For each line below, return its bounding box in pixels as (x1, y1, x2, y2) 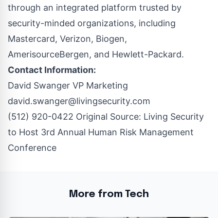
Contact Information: (8, 65, 96, 75)
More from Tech (69, 189, 149, 200)
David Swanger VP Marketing (8, 80, 128, 91)
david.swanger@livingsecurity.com (8, 96, 150, 107)
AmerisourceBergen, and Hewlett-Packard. (8, 49, 189, 60)
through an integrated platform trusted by (8, 2, 182, 13)
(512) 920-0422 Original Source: (8, 111, 144, 122)
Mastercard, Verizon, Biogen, (8, 34, 127, 44)
